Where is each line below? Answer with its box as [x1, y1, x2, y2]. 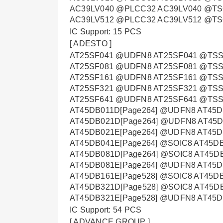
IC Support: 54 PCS [70, 206, 142, 214]
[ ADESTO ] [70, 39, 112, 48]
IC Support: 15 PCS [70, 27, 142, 36]
